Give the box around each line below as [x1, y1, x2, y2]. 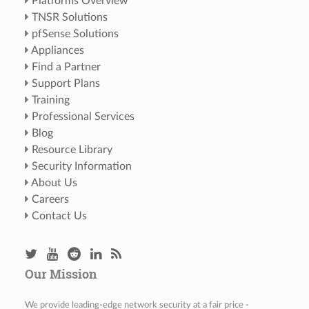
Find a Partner [31, 61, 101, 72]
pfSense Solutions [31, 28, 119, 39]
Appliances [30, 44, 84, 56]
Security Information [31, 160, 132, 172]
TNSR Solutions [31, 11, 108, 23]
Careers [31, 193, 69, 205]
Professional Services [31, 110, 134, 122]
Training [31, 94, 70, 106]
